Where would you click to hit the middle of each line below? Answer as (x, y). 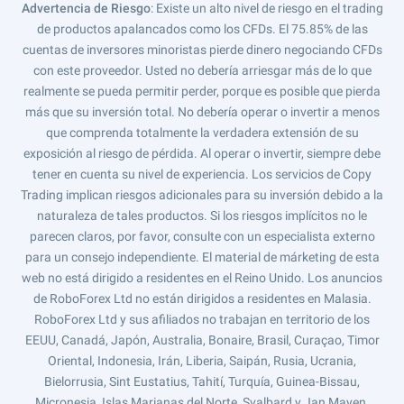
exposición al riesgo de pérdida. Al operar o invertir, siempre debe (202, 153)
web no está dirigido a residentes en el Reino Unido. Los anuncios (202, 278)
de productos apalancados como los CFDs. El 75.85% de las (202, 29)
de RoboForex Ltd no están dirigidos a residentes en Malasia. (202, 298)
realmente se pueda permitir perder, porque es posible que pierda (202, 91)
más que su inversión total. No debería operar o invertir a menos (202, 112)
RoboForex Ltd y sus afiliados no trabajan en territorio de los (202, 319)
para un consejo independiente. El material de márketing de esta (202, 257)
